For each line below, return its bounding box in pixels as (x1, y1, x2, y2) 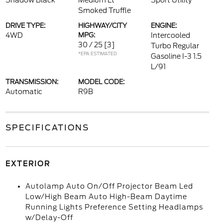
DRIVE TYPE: (5, 22, 45, 29)
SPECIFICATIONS (5, 123, 89, 132)
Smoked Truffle (78, 6, 131, 14)
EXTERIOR (5, 160, 50, 168)
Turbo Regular (151, 42, 200, 50)
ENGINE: (151, 22, 177, 29)
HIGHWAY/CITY (78, 22, 127, 29)
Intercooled (151, 31, 191, 39)
